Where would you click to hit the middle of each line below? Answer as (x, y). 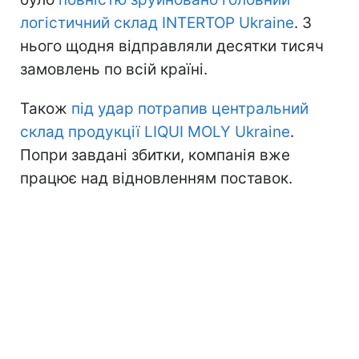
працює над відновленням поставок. (156, 178)
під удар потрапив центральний (190, 108)
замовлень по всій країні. (114, 69)
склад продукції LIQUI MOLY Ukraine (155, 131)
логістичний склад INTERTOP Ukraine (157, 22)
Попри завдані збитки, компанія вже (155, 155)
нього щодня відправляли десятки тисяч (172, 46)
